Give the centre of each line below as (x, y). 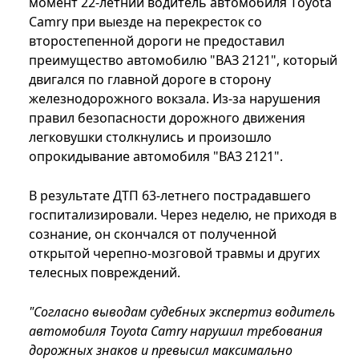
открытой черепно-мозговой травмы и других (174, 254)
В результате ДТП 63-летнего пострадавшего (170, 196)
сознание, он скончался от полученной (153, 234)
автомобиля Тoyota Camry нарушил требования (176, 331)
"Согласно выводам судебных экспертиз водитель (182, 312)
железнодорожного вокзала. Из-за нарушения (175, 99)
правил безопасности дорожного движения (167, 118)
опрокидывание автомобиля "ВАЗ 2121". (156, 157)
